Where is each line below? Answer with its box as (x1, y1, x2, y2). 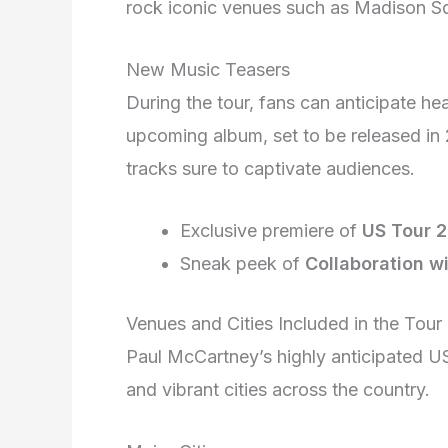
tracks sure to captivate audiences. (126, 157, 415, 179)
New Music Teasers (126, 58, 290, 80)
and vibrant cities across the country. (126, 378, 430, 400)
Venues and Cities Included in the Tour (126, 312, 442, 334)
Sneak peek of (180, 252, 305, 274)
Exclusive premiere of (180, 219, 362, 241)
